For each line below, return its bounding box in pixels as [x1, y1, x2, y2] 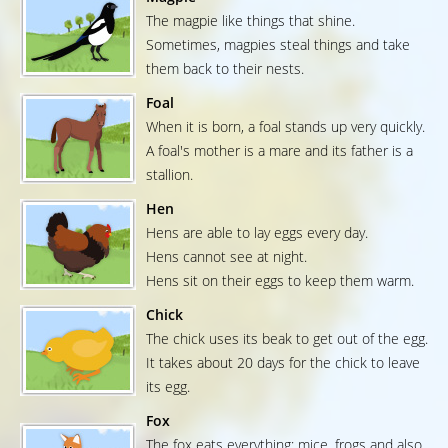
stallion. [146, 165, 193, 185]
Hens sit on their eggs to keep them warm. [146, 271, 414, 291]
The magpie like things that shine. [146, 11, 355, 31]
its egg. [146, 377, 190, 397]
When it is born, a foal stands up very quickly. [146, 117, 425, 137]
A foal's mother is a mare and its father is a [146, 141, 413, 161]
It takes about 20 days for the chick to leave [146, 353, 420, 373]
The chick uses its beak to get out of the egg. [146, 329, 428, 349]
